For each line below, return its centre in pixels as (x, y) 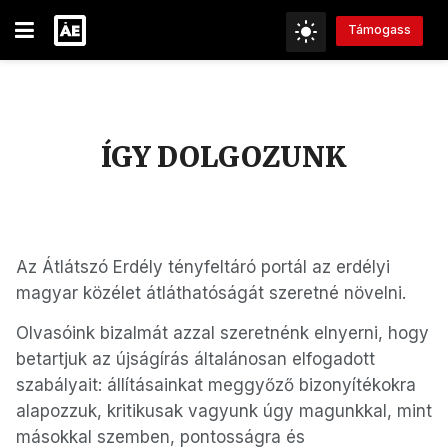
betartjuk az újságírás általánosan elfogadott (195, 359)
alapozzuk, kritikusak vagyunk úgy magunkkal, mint (224, 411)
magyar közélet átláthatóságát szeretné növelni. (213, 293)
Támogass (379, 30)
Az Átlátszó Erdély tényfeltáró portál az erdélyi (203, 267)
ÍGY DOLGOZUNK (224, 157)
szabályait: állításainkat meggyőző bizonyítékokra (216, 385)
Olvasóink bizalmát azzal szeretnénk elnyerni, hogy (222, 333)
